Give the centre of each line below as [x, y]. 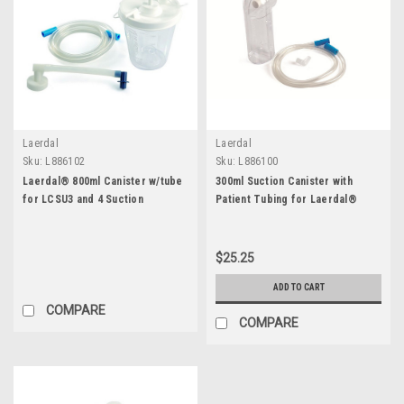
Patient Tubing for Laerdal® [286, 199]
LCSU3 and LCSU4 [259, 217]
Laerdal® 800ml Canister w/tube [103, 181]
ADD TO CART [298, 287]
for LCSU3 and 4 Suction [83, 199]
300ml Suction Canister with [284, 181]
